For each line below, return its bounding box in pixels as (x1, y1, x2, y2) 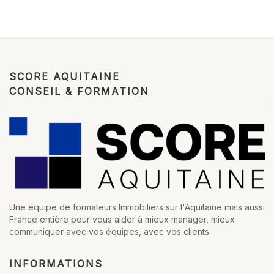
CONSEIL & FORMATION (9, 84, 149, 97)
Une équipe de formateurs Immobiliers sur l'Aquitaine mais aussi (9, 201, 265, 212)
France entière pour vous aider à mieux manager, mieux (9, 213, 235, 224)
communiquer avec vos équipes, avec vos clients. (9, 226, 211, 237)
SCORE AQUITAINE (9, 70, 120, 83)
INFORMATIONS (9, 257, 103, 270)
